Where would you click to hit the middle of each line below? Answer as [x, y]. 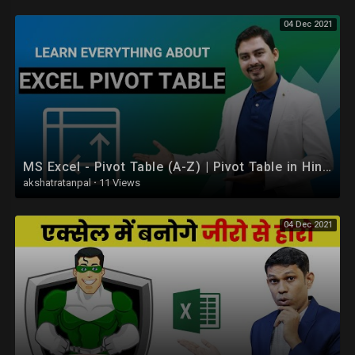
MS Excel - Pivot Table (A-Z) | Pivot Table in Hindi [326, 166]
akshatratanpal [58, 182]
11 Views [118, 182]
